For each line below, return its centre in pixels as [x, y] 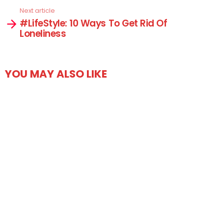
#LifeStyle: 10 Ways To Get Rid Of [94, 23]
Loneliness [43, 33]
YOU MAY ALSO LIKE [56, 74]
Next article [37, 11]
